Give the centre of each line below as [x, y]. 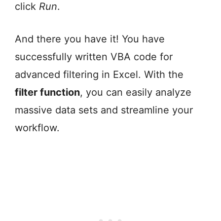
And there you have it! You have [90, 39]
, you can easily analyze [136, 92]
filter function [47, 92]
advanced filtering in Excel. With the [99, 75]
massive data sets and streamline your [104, 110]
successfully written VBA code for [94, 57]
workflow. [37, 128]
